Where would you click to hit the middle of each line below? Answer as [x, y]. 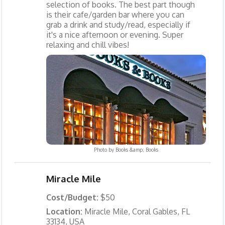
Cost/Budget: [73, 197]
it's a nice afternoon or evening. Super [115, 34]
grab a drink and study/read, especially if [118, 24]
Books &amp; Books [137, 150]
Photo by [104, 150]
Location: [65, 211]
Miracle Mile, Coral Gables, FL [137, 211]
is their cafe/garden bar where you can [115, 14]
